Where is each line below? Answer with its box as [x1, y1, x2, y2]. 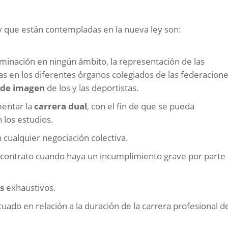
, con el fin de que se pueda [87, 100, 195, 112]
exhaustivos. [4, 182, 56, 194]
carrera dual [34, 100, 88, 112]
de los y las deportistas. [47, 82, 139, 94]
